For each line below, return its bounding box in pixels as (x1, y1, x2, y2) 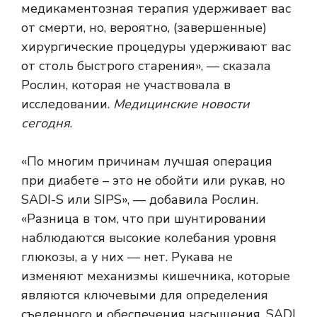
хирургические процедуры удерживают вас (21, 38, 291, 56)
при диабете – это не (21, 172, 155, 190)
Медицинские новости (113, 96, 250, 113)
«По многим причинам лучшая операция (21, 153, 272, 171)
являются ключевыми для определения (21, 287, 268, 304)
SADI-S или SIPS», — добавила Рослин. (21, 191, 258, 209)
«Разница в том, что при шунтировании (21, 210, 266, 228)
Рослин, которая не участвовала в (21, 76, 231, 94)
